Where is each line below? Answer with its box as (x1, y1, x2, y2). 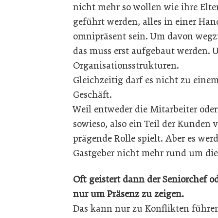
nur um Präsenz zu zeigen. (73, 188, 186, 200)
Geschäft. (73, 89, 114, 100)
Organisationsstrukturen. (73, 60, 182, 71)
